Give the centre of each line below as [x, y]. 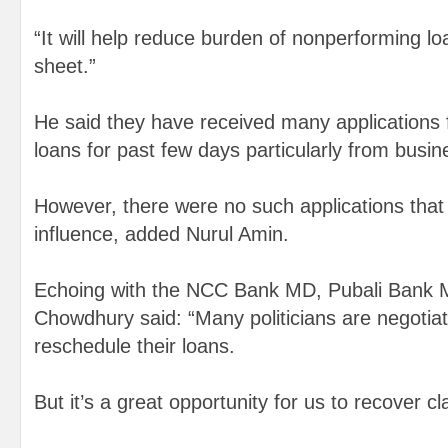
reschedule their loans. [134, 346]
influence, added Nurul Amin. [161, 234]
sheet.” [65, 66]
